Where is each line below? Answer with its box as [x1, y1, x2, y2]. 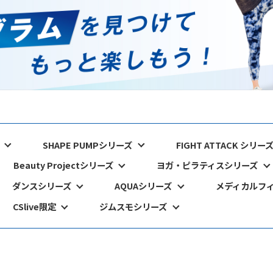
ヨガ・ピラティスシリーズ [157, 158, 258, 172]
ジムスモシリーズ [99, 200, 168, 213]
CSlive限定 [12, 200, 56, 213]
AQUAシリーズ [115, 179, 172, 193]
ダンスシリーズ [12, 179, 71, 193]
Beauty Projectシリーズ [13, 158, 113, 172]
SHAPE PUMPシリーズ [43, 138, 133, 151]
